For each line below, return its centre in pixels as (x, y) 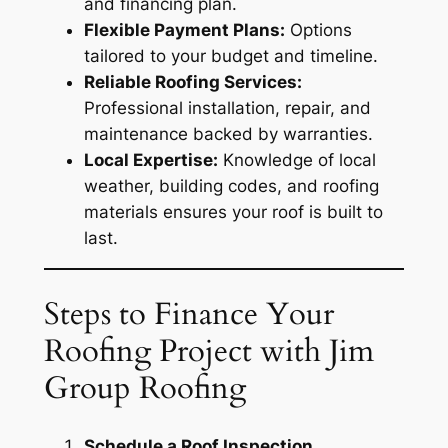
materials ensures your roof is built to (233, 212)
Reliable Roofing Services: (192, 82)
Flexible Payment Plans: (184, 30)
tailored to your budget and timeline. (230, 56)
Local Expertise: (150, 160)
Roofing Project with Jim (208, 350)
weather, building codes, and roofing (231, 186)
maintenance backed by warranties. (228, 134)
